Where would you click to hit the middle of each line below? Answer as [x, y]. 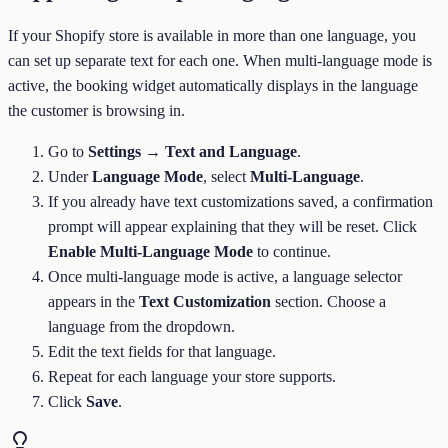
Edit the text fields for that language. [162, 351]
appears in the [93, 301]
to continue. [292, 251]
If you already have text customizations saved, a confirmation [240, 201]
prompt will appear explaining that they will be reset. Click [232, 226]
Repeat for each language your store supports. [192, 376]
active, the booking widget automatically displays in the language [213, 85]
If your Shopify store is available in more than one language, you [212, 35]
